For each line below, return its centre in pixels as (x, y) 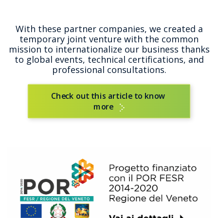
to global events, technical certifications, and (109, 59)
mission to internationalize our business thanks (109, 49)
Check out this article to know (108, 96)
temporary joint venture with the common (109, 39)
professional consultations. (109, 70)
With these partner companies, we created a (109, 29)
